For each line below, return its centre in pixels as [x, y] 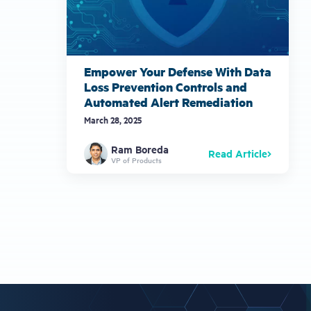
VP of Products [136, 160]
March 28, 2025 [113, 119]
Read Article [238, 153]
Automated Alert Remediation [168, 102]
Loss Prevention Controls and [166, 86]
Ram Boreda [140, 149]
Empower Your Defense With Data [178, 71]
